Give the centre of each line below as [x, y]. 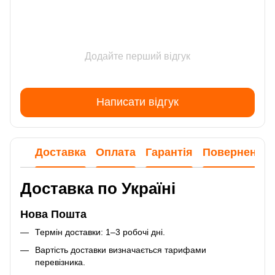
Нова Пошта [53, 214]
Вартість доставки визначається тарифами [121, 250]
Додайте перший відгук [137, 56]
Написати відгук [137, 102]
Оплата [116, 153]
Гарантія [169, 153]
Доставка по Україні [98, 188]
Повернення [236, 153]
